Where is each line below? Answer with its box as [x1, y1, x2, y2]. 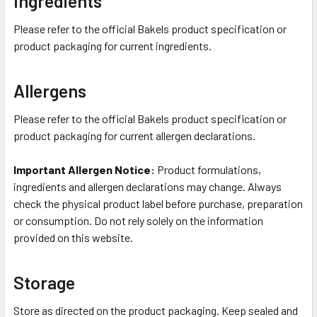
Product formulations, [155, 162, 261, 176]
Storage [13, 271, 75, 293]
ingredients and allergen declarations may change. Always [13, 179, 282, 193]
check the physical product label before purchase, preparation [13, 196, 303, 210]
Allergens [13, 79, 86, 101]
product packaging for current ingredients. [13, 38, 212, 52]
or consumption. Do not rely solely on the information [13, 213, 263, 227]
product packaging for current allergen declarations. [13, 128, 255, 142]
